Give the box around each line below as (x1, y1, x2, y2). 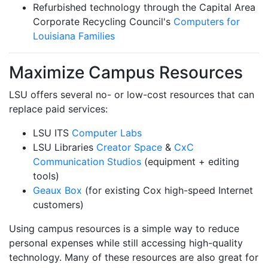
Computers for (173, 16, 240, 28)
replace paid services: (9, 103, 108, 115)
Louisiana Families (33, 30, 115, 42)
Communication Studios (33, 156, 141, 167)
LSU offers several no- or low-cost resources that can (9, 89, 254, 100)
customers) (33, 199, 84, 211)
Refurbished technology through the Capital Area (33, 1, 255, 13)
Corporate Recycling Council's (33, 16, 173, 28)
